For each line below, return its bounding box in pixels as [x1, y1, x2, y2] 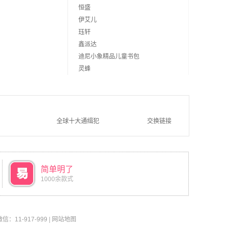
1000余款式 [41, 176, 73, 183]
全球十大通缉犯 [56, 118, 99, 125]
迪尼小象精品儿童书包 [78, 53, 139, 60]
